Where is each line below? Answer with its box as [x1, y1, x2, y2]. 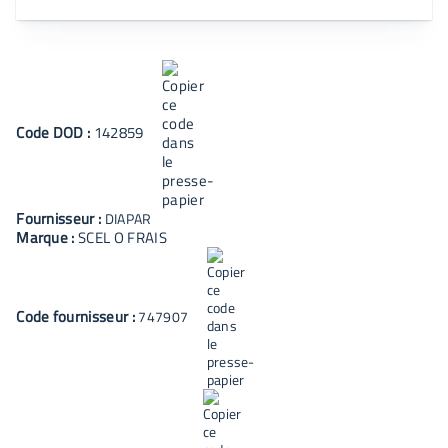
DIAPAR [104, 208, 152, 229]
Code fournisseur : [16, 304, 139, 328]
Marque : [16, 226, 79, 249]
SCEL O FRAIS [78, 226, 167, 249]
